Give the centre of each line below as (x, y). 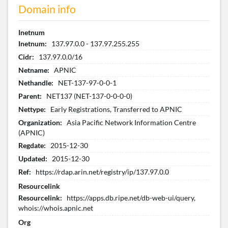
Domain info (47, 9)
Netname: (34, 70)
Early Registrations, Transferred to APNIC (117, 109)
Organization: (40, 122)
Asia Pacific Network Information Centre (132, 122)
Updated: (33, 159)
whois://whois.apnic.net (56, 208)
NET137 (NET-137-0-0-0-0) (90, 96)
